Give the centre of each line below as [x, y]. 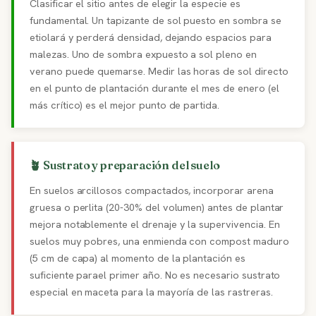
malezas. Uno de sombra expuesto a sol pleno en [143, 54]
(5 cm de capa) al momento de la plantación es [138, 258]
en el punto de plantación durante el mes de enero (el [154, 88]
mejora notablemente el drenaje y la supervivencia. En [155, 224]
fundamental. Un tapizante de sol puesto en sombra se [156, 20]
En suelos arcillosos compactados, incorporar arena [152, 190]
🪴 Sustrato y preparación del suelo [125, 165]
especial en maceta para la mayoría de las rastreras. [151, 292]
